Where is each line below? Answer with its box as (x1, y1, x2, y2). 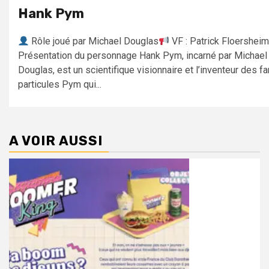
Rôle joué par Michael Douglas (29, 35, 159, 47)
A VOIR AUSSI (9, 133, 103, 150)
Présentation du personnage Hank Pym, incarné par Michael (18, 50, 267, 62)
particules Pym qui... (18, 79, 101, 91)
